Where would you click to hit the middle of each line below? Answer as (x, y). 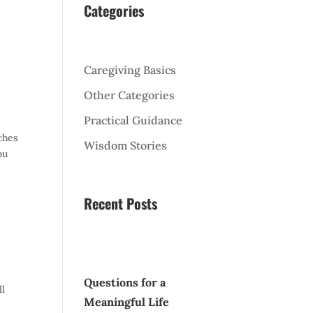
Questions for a (125, 282)
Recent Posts (121, 203)
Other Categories (130, 95)
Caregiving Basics (130, 70)
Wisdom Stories (126, 145)
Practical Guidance (133, 120)
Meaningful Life (127, 301)
